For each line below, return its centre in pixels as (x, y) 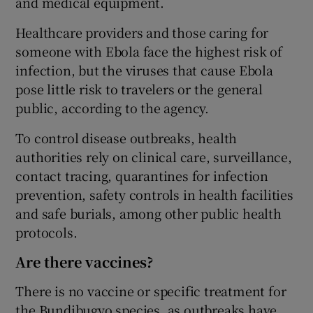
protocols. (46, 232)
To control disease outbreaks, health (126, 137)
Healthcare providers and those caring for (142, 32)
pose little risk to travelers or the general (139, 88)
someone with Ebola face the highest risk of (149, 51)
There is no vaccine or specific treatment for (151, 290)
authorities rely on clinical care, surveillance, (154, 156)
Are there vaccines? (85, 261)
